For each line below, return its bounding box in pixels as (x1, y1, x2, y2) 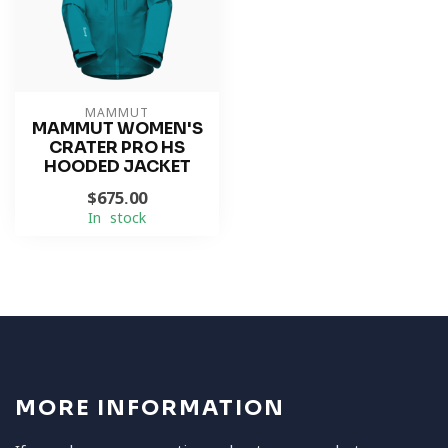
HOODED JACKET (43, 156, 191, 177)
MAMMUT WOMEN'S (31, 118, 203, 139)
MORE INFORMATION (15, 395, 285, 421)
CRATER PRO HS (49, 137, 185, 158)
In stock (88, 211, 146, 225)
